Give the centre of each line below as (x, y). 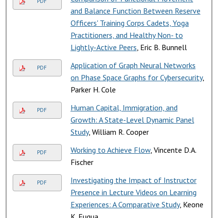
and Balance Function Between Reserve (135, 10)
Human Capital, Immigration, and (124, 107)
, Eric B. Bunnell (162, 47)
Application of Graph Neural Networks (133, 65)
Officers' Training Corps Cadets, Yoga (129, 23)
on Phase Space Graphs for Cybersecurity (136, 77)
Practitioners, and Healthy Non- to (127, 35)
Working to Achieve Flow (110, 150)
